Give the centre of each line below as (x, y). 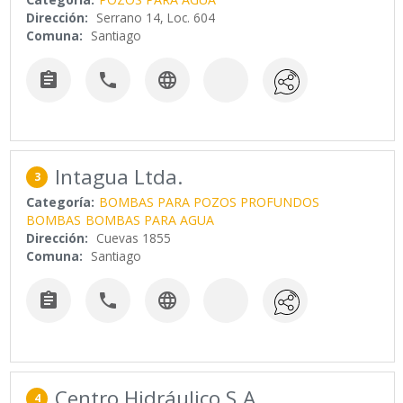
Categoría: (61, 202)
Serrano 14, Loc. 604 (156, 17)
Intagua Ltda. (120, 177)
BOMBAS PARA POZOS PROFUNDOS (210, 202)
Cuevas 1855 (134, 238)
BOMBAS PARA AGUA (150, 220)
